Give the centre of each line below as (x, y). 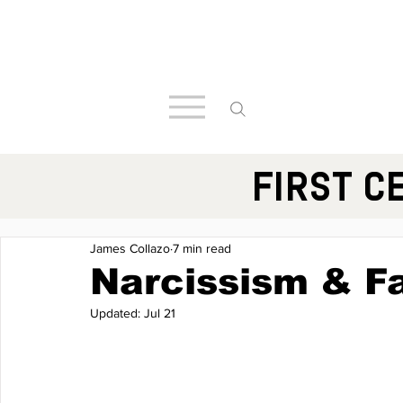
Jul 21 (160, 313)
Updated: (117, 313)
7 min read (202, 248)
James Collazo (130, 248)
